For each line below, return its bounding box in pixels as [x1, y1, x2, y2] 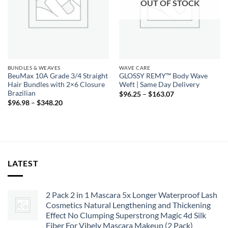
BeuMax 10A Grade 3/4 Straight [7, 72, 108, 80]
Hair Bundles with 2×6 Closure [7, 80, 105, 89]
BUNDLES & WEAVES [7, 64, 61, 71]
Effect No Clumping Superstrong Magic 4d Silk [46, 210, 206, 220]
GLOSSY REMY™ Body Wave [119, 72, 208, 80]
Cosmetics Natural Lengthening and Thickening [46, 199, 211, 210]
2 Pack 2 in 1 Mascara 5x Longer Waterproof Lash [46, 189, 217, 199]
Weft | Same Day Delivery [119, 80, 199, 89]
